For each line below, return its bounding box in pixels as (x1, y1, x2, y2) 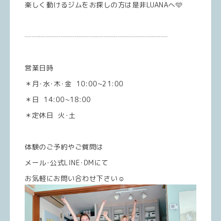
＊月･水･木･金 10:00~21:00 (25, 79, 124, 88)
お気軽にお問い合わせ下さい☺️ (25, 174, 125, 183)
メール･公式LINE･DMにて (25, 158, 109, 167)
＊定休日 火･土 (25, 110, 76, 120)
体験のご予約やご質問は (25, 142, 104, 151)
